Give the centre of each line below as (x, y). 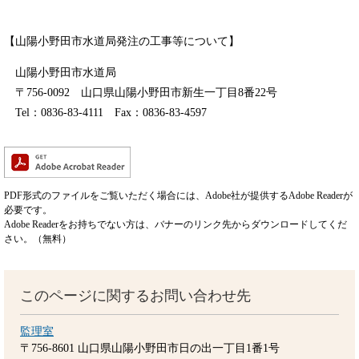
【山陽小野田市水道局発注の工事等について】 (122, 42)
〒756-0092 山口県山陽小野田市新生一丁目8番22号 (146, 93)
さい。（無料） (38, 239)
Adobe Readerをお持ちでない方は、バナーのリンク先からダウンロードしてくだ (175, 225)
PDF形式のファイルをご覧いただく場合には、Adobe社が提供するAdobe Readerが (178, 196)
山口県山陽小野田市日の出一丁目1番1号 (179, 349)
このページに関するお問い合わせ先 (135, 296)
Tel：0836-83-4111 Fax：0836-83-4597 (111, 113)
